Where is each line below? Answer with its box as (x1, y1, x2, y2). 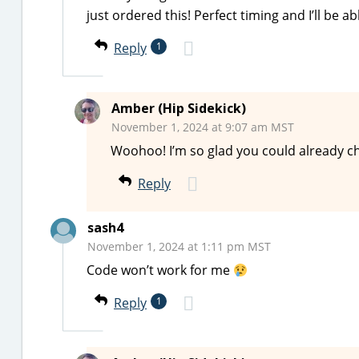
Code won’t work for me (87, 261, 233, 279)
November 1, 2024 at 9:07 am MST (111, 119, 294, 135)
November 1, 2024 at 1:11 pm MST (87, 239, 271, 254)
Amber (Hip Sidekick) (111, 99, 246, 117)
